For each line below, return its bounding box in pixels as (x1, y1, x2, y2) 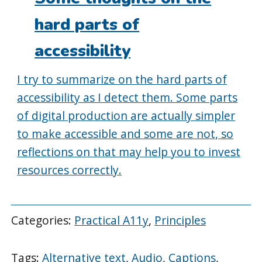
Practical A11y (74, 212, 149, 228)
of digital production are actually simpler (17, 108, 236, 124)
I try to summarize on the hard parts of (17, 71, 227, 88)
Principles (154, 212, 206, 228)
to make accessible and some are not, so (17, 126, 234, 142)
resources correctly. (17, 162, 122, 178)
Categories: (11, 212, 75, 228)
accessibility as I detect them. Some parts (17, 89, 238, 106)
